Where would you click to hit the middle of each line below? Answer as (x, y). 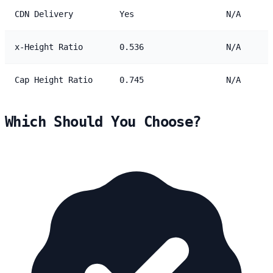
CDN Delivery (44, 14)
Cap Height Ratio (54, 80)
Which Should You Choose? (103, 122)
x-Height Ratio (49, 47)
